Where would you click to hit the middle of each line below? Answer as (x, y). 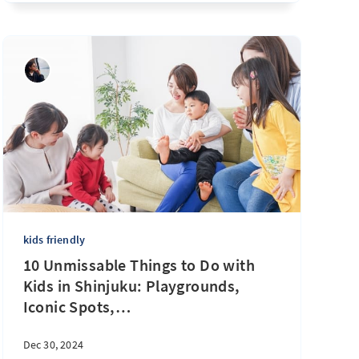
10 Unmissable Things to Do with (139, 265)
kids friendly (54, 240)
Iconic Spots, (69, 307)
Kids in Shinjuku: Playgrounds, (131, 286)
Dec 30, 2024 (53, 345)
